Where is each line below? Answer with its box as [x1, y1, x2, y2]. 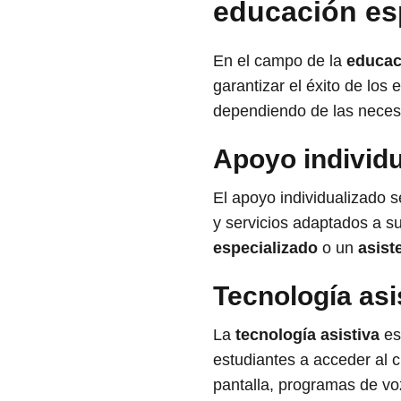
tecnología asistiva [235, 326, 380, 344]
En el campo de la [213, 52, 346, 70]
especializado [213, 239, 318, 257]
